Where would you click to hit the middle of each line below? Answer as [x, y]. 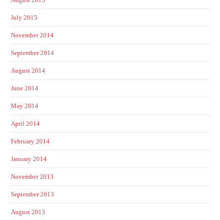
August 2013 [28, 212]
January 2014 [29, 159]
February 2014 [30, 141]
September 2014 [33, 53]
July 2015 [24, 17]
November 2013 [32, 176]
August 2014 [28, 70]
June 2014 [25, 88]
